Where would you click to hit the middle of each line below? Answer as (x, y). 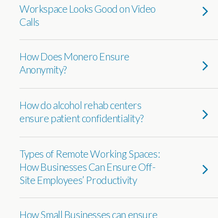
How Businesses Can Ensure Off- (88, 167)
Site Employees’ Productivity (78, 180)
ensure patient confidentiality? (82, 118)
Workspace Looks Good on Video (88, 9)
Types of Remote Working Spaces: (90, 154)
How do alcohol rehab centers (81, 105)
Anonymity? (43, 69)
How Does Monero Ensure (74, 56)
